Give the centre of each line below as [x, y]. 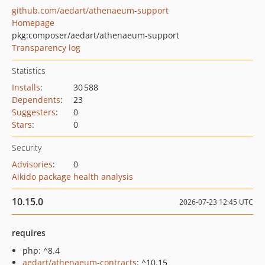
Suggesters [34, 112]
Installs [26, 87]
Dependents [36, 100]
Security [27, 148]
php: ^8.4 [41, 251]
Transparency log [46, 48]
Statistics [29, 71]
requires [29, 233]
